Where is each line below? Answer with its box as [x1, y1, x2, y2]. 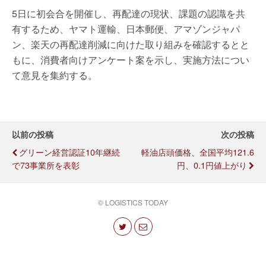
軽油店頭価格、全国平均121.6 [141, 145, 254, 158]
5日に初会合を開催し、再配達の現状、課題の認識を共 [12, 7, 245, 20]
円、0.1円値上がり [177, 159, 247, 171]
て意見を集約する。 [12, 68, 97, 82]
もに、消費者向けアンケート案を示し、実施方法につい [12, 53, 249, 66]
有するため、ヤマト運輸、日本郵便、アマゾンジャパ [12, 22, 240, 36]
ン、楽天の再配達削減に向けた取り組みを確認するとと [12, 37, 249, 51]
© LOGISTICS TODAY [98, 197, 168, 207]
